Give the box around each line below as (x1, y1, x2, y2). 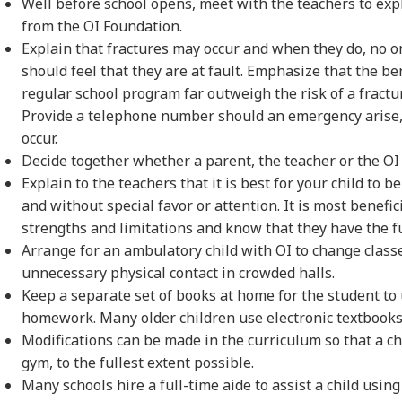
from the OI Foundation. (22, 16, 182, 37)
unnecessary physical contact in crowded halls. (22, 263, 335, 284)
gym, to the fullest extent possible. (22, 353, 254, 373)
